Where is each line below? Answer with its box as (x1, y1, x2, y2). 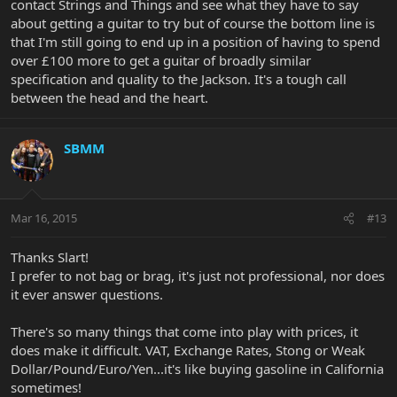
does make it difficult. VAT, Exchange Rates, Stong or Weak (11, 341, 365, 360)
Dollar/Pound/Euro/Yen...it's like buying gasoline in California (11, 360, 384, 378)
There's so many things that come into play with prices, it (11, 323, 358, 341)
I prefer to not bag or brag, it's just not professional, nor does (11, 267, 385, 285)
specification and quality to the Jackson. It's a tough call (11, 69, 346, 88)
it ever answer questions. (11, 285, 163, 304)
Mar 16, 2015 (11, 210, 77, 227)
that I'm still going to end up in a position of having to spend (11, 32, 380, 51)
